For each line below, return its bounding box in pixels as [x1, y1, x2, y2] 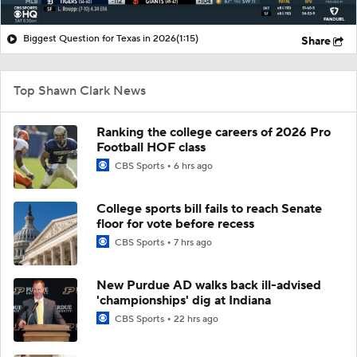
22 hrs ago [174, 312, 218, 325]
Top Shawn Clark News [14, 82, 146, 99]
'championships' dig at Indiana [96, 292, 271, 308]
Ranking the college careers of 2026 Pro [96, 124, 331, 140]
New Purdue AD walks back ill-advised [96, 277, 321, 293]
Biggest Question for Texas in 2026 [23, 32, 176, 45]
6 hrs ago [174, 159, 213, 172]
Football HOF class [96, 139, 206, 155]
